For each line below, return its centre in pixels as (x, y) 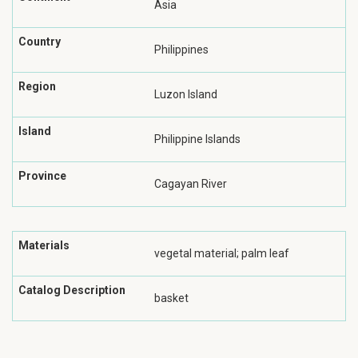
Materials (44, 245)
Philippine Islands (197, 139)
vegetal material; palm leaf (222, 253)
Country (40, 42)
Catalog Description (72, 290)
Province (42, 176)
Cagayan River (191, 184)
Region (37, 86)
